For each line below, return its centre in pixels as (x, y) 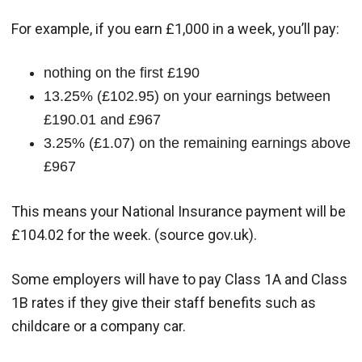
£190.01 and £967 (102, 119)
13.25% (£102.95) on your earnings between (187, 96)
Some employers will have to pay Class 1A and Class (179, 279)
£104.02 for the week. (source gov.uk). (134, 234)
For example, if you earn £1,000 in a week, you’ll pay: (175, 28)
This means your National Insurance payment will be (179, 211)
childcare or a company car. (99, 326)
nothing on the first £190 (122, 72)
